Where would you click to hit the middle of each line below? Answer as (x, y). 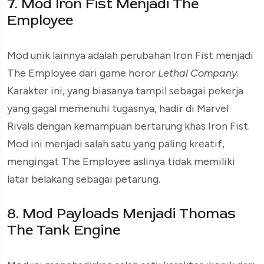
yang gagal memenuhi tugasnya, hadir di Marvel (118, 108)
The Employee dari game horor (82, 73)
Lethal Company (197, 73)
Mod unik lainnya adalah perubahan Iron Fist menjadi (130, 55)
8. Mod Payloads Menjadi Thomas (121, 213)
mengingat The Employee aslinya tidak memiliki (121, 161)
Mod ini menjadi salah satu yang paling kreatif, (116, 143)
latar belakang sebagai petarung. (84, 179)
